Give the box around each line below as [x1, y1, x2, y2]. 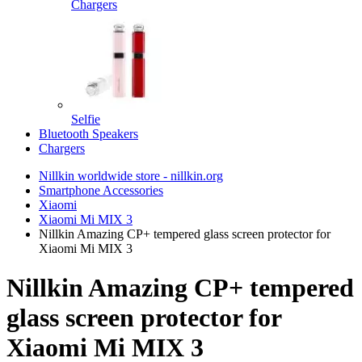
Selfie [71, 112, 100, 126]
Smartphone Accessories [39, 183, 163, 197]
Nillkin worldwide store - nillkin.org [39, 169, 223, 183]
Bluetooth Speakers [39, 127, 138, 141]
